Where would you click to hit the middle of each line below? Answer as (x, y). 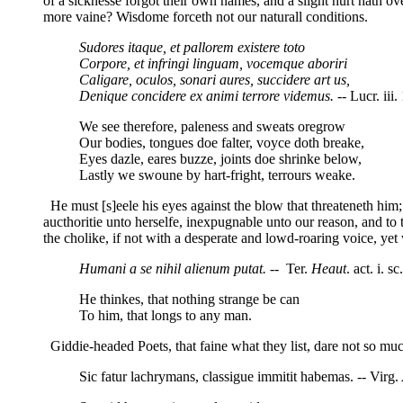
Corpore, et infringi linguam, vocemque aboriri (213, 63)
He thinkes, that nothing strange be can (189, 299)
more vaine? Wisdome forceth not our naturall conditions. (206, 16)
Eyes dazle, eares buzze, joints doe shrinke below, (220, 158)
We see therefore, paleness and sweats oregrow (212, 126)
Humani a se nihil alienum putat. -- (181, 268)
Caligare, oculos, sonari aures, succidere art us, (215, 79)
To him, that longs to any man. (166, 315)
